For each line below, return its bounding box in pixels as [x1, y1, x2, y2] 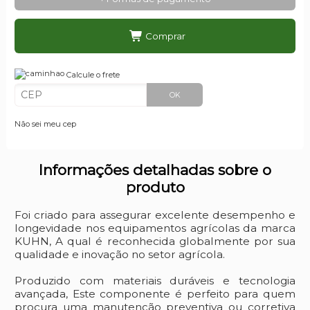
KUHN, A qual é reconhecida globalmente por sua [14, 234, 296, 248]
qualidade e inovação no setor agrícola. [14, 247, 225, 261]
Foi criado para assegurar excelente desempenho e [14, 208, 296, 221]
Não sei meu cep [14, 118, 76, 129]
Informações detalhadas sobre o [39, 161, 271, 179]
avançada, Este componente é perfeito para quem [14, 286, 296, 300]
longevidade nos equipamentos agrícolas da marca [14, 221, 296, 235]
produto [125, 179, 185, 197]
